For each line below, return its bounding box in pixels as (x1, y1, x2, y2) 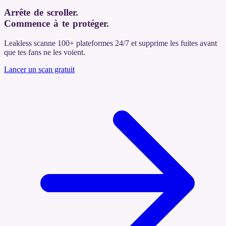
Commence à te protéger (4, 18, 106, 29)
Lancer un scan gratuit (4, 65, 75, 74)
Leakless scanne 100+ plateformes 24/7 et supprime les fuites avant (4, 39, 217, 47)
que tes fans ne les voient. (4, 48, 85, 56)
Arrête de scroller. (4, 7, 78, 18)
